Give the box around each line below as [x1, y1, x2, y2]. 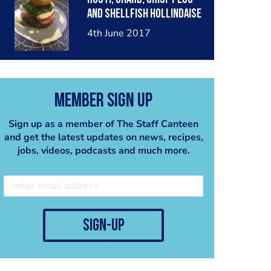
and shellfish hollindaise [87, 8, 201, 21]
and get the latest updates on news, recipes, [4, 130, 203, 144]
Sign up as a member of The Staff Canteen [8, 117, 198, 131]
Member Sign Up [54, 91, 152, 111]
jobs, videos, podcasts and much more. [17, 143, 190, 157]
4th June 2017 [87, 27, 151, 40]
